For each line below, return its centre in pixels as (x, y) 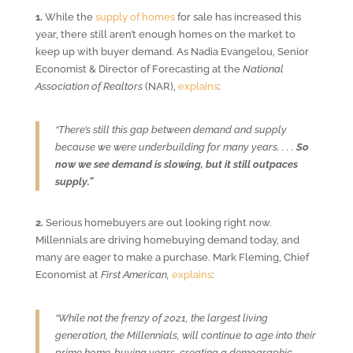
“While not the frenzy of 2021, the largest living (161, 318)
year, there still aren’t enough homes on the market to (165, 34)
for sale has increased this (238, 17)
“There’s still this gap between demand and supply (171, 129)
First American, (135, 274)
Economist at (68, 274)
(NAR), (160, 86)
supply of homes (135, 17)
